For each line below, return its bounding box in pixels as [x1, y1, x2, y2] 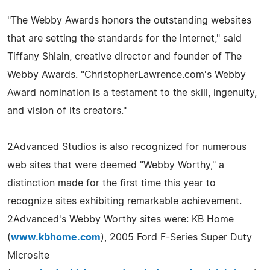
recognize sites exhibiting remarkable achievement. [7, 196, 242, 206]
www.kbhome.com [11, 232, 101, 242]
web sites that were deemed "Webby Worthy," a [7, 160, 224, 170]
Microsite [7, 250, 49, 260]
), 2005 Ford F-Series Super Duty [101, 232, 252, 242]
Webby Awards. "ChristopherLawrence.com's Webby [7, 69, 246, 80]
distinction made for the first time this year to [7, 178, 216, 188]
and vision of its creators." [7, 105, 127, 116]
